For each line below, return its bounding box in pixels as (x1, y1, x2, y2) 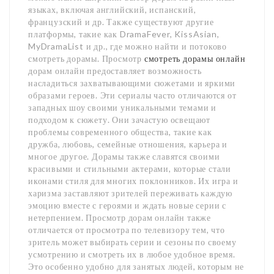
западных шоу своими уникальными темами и (28, 102, 217, 113)
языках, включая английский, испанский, (28, 4, 196, 15)
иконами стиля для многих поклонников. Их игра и (28, 176, 239, 186)
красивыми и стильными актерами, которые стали (28, 163, 231, 174)
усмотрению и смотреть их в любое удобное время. (28, 249, 235, 259)
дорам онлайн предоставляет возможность (28, 65, 202, 76)
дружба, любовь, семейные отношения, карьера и (28, 139, 228, 149)
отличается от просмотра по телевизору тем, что (28, 224, 225, 235)
